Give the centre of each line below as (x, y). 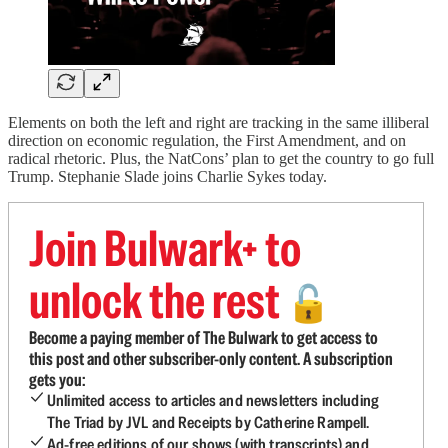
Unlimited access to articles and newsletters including (213, 400)
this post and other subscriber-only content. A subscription (211, 358)
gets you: (57, 379)
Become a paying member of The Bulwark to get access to (203, 337)
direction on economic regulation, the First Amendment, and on (207, 140)
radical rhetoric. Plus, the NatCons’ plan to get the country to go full (221, 158)
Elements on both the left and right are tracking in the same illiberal (218, 122)
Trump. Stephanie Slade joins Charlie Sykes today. (167, 176)
